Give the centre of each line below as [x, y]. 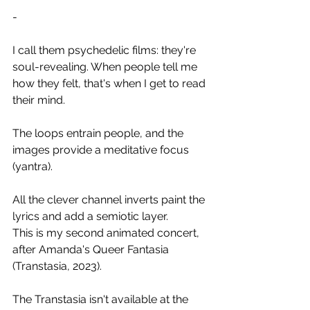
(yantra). [33, 166]
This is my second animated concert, [107, 233]
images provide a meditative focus [102, 150]
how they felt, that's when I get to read [110, 83]
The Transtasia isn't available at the [102, 299]
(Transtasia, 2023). [57, 266]
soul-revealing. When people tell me [106, 67]
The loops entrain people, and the [99, 133]
